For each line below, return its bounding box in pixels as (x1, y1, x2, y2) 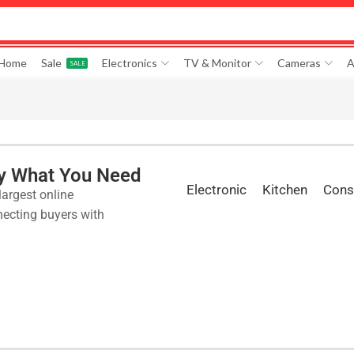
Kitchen (262, 182, 308, 198)
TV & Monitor (183, 56, 251, 70)
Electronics (102, 56, 158, 70)
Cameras (277, 56, 321, 70)
